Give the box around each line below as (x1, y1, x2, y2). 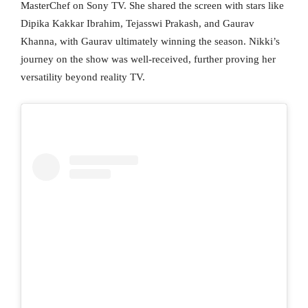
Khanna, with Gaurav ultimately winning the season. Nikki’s (21, 35, 280, 47)
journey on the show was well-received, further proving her (21, 53, 276, 65)
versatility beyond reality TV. (21, 71, 145, 82)
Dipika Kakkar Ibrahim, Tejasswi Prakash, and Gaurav (21, 17, 254, 29)
